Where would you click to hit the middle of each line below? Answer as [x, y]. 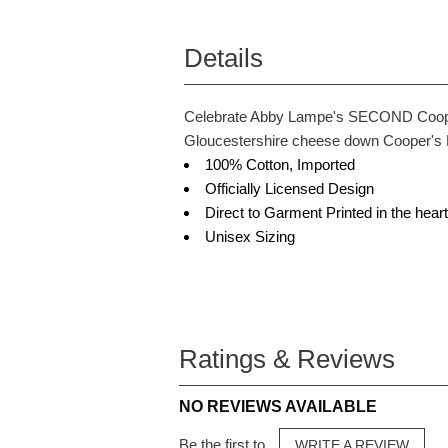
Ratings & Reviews [287, 359]
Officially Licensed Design [290, 188]
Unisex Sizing [250, 236]
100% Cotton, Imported [280, 164]
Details [224, 58]
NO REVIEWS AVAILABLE [278, 406]
